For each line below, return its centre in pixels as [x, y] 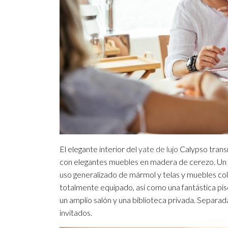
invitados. [76, 212]
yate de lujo [158, 149]
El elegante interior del [99, 149]
